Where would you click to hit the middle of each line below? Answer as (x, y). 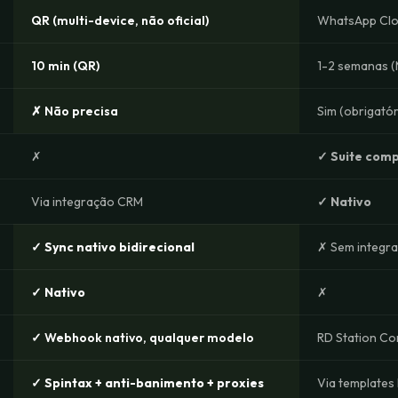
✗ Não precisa (75, 111)
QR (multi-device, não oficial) (120, 20)
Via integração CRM (87, 202)
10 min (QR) (65, 66)
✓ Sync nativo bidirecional (113, 247)
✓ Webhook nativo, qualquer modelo (143, 338)
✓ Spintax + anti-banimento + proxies (147, 383)
